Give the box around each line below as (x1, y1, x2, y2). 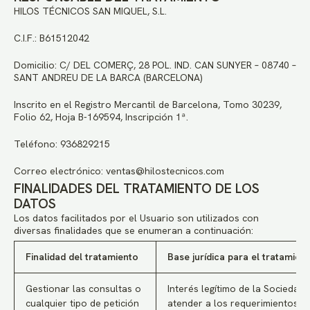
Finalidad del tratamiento (26, 250, 138, 263)
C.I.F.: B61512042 (14, 32, 89, 44)
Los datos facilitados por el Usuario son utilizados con (14, 212, 259, 224)
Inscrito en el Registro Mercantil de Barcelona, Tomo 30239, (14, 98, 282, 111)
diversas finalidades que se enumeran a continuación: (14, 224, 253, 237)
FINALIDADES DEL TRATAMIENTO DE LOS (14, 180, 259, 197)
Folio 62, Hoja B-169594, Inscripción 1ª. (14, 111, 188, 123)
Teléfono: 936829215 (14, 138, 207, 150)
